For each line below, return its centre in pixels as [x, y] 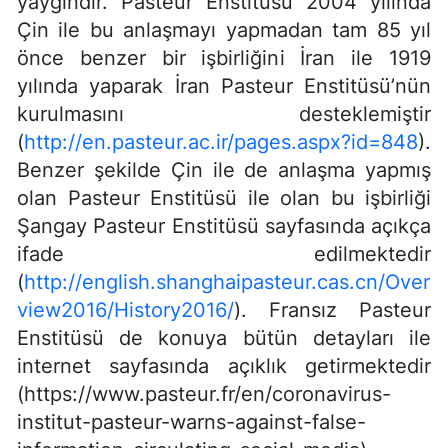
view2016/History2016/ [125, 309]
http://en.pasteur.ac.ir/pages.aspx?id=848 [221, 141]
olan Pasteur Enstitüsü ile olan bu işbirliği [224, 197]
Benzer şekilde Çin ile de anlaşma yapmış [224, 169]
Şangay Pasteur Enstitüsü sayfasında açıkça [224, 225]
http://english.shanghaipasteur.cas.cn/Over [227, 281]
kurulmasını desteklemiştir [224, 113]
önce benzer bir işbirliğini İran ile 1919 [224, 57]
